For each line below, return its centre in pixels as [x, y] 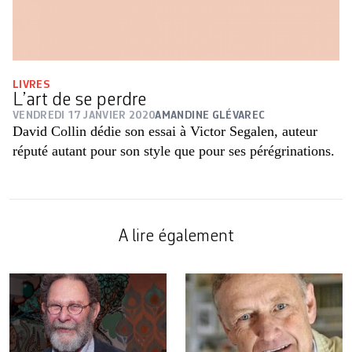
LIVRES [31, 84]
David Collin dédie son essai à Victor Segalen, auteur [165, 131]
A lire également [176, 236]
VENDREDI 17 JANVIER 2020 [84, 115]
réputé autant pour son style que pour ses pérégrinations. [174, 150]
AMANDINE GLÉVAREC [210, 115]
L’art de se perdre [80, 100]
